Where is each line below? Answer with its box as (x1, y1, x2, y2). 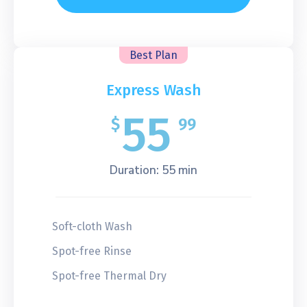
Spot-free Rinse (52, 244, 132, 258)
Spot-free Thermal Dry (52, 269, 167, 282)
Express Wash (106, 80, 201, 99)
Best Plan (130, 48, 177, 62)
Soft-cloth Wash (52, 219, 132, 233)
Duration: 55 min (110, 162, 197, 178)
